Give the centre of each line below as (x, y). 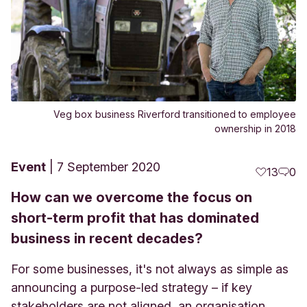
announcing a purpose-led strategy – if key (132, 287)
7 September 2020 (109, 167)
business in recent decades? (107, 238)
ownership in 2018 (255, 128)
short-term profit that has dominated (135, 218)
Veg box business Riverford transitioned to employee (175, 114)
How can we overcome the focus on (132, 197)
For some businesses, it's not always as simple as (150, 269)
